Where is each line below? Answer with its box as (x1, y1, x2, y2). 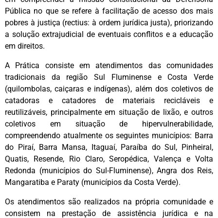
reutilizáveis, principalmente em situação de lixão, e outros (5, 107, 213, 117)
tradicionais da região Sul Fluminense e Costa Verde (5, 72, 213, 82)
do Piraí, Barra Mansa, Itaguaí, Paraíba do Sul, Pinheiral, (5, 142, 213, 152)
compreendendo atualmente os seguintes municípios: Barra (5, 130, 213, 140)
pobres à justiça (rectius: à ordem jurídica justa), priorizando (5, 18, 213, 27)
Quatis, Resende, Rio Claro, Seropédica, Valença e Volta (5, 154, 213, 163)
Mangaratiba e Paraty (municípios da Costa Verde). (5, 177, 184, 187)
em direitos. (5, 41, 49, 51)
